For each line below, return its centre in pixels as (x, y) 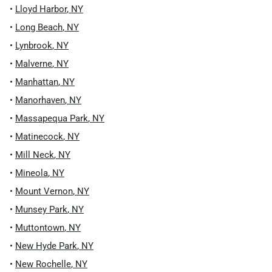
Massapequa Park (52, 118)
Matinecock (39, 137)
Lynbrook (34, 46)
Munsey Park (41, 209)
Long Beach (39, 27)
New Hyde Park (46, 246)
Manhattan (37, 82)
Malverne (34, 64)
